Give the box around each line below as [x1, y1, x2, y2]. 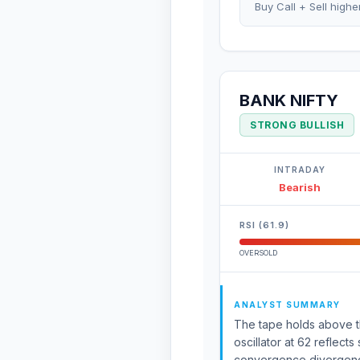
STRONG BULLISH [250, 119, 344, 131]
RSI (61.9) [239, 219, 289, 231]
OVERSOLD [239, 248, 277, 257]
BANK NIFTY [239, 91, 338, 110]
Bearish [279, 181, 321, 194]
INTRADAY [274, 165, 325, 174]
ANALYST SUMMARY [234, 300, 341, 309]
